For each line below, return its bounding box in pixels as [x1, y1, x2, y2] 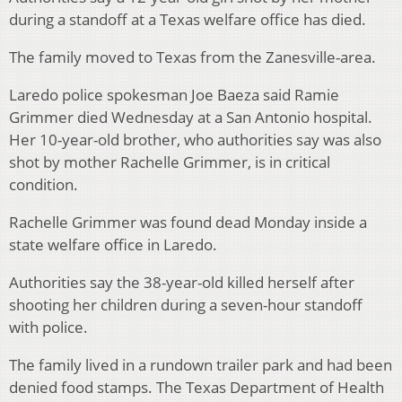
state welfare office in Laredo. [9, 234, 217, 256]
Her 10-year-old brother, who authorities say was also [9, 129, 381, 151]
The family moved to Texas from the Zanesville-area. [9, 47, 376, 68]
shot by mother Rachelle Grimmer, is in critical [9, 152, 330, 173]
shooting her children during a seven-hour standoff [9, 294, 363, 316]
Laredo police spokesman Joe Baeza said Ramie [9, 84, 339, 106]
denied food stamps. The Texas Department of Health [9, 377, 384, 398]
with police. [9, 317, 88, 338]
